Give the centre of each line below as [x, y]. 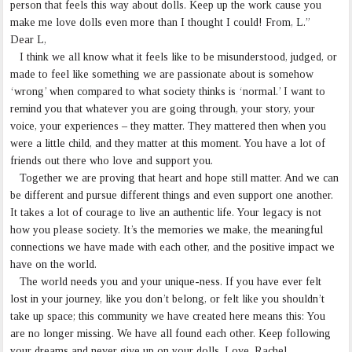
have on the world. [54, 265]
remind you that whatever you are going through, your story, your [163, 109]
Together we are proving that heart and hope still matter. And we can [175, 178]
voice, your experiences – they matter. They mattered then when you [169, 126]
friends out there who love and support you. [112, 161]
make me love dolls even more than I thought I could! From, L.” [161, 23]
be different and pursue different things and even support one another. [172, 196]
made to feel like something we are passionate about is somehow [162, 75]
